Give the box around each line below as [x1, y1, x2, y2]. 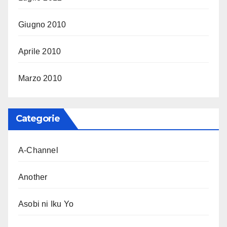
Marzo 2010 [18, 74, 62, 83]
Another [18, 173, 48, 182]
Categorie [16, 113, 60, 125]
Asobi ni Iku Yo [18, 200, 73, 209]
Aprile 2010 [18, 47, 61, 56]
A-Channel [18, 146, 58, 155]
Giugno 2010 [18, 20, 66, 29]
